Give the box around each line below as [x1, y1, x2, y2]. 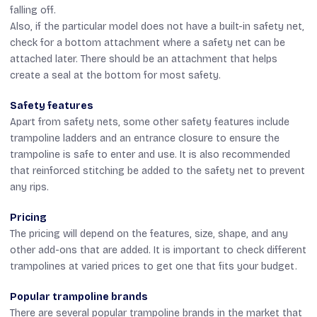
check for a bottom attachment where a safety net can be [10, 36, 285, 49]
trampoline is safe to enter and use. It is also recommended [10, 148, 290, 161]
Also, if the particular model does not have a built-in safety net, [10, 20, 304, 33]
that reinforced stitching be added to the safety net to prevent [10, 164, 305, 177]
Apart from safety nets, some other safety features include [10, 115, 289, 128]
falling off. [10, 4, 56, 16]
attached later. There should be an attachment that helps [10, 52, 277, 65]
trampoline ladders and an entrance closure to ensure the [10, 132, 279, 144]
